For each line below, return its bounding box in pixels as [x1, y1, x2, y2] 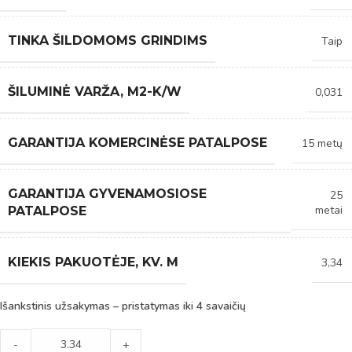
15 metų [302, 135, 343, 151]
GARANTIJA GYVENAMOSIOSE [8, 185, 207, 201]
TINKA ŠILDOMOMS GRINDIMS [8, 32, 207, 48]
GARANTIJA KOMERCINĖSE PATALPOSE [8, 134, 267, 150]
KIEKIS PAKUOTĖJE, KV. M [8, 254, 178, 269]
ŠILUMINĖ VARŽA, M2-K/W [8, 83, 181, 99]
